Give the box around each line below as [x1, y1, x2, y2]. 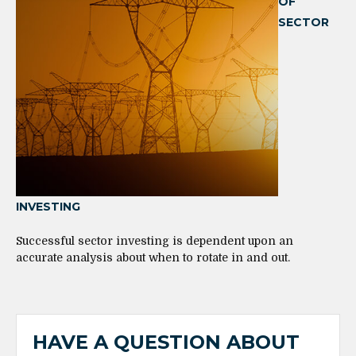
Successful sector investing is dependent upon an [16, 234, 293, 247]
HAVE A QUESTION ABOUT [33, 330, 300, 354]
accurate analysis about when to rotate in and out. [16, 250, 290, 264]
